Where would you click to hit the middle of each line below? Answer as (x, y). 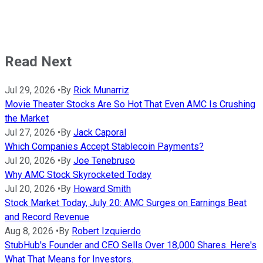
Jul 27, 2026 (30, 133)
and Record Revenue (47, 217)
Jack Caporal (100, 133)
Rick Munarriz (101, 90)
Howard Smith (102, 189)
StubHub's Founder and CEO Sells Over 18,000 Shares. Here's (131, 245)
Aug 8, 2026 (29, 231)
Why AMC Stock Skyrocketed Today (78, 175)
